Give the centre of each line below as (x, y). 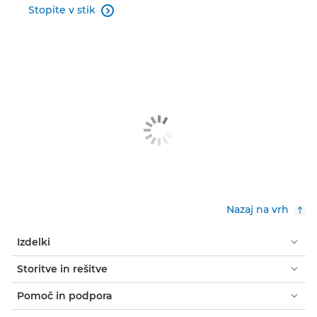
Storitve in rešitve (62, 269)
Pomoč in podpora (65, 295)
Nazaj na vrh (258, 209)
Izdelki (34, 242)
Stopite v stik (62, 10)
